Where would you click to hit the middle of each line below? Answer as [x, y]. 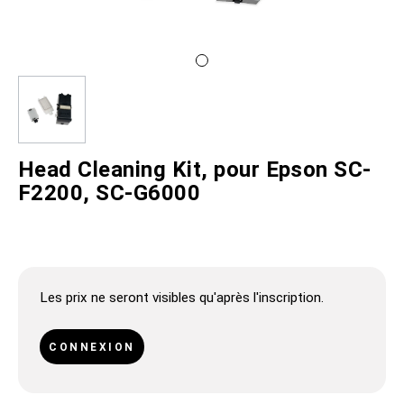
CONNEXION [92, 347]
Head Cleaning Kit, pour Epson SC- [195, 170]
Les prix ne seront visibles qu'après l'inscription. [182, 298]
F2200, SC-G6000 [110, 193]
